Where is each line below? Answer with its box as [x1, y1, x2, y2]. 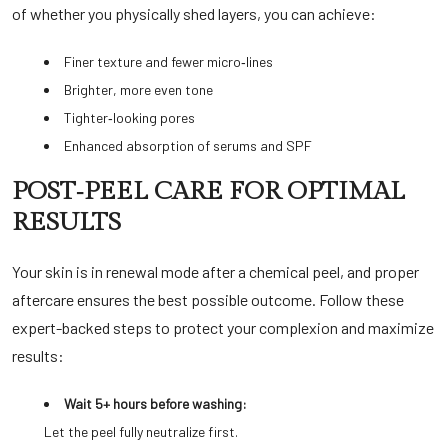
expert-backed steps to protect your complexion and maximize [12, 318, 434, 337]
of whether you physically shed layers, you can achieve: [12, 4, 376, 23]
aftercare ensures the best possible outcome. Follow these [12, 290, 404, 309]
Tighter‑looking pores [64, 109, 195, 126]
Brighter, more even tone [64, 81, 213, 98]
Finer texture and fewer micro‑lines [64, 53, 273, 70]
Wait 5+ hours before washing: [64, 395, 247, 412]
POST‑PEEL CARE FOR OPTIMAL [12, 176, 405, 206]
